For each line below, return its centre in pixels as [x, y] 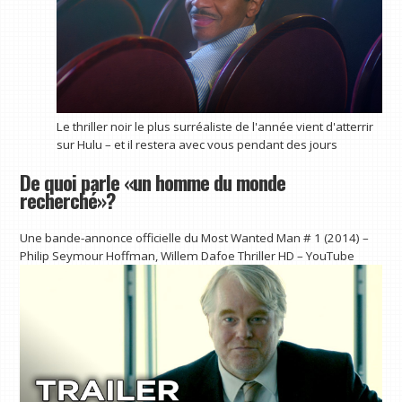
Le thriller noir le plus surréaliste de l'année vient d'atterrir [214, 127]
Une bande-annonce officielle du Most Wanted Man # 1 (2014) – [195, 238]
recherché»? [68, 200]
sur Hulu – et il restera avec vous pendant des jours [197, 145]
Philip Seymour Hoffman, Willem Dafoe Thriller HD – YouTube [188, 256]
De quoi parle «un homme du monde [153, 182]
